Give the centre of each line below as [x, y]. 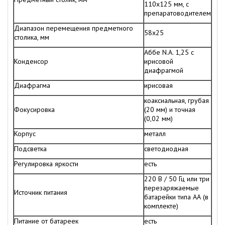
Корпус [25, 133]
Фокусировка [34, 109]
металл [155, 133]
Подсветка [30, 148]
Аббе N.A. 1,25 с [169, 52]
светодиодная [166, 148]
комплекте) [161, 206]
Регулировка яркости [46, 163]
